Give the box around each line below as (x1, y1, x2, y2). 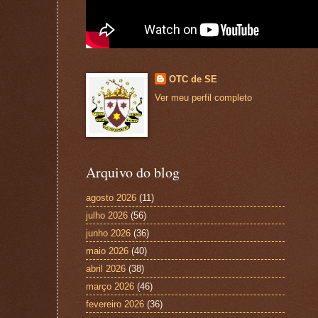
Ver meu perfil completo (154, 92, 252, 104)
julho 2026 (86, 209, 128, 221)
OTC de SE (168, 74, 217, 84)
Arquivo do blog (86, 163, 180, 182)
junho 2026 (86, 227, 131, 238)
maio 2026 (86, 245, 128, 256)
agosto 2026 (86, 192, 136, 203)
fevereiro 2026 (86, 298, 144, 309)
